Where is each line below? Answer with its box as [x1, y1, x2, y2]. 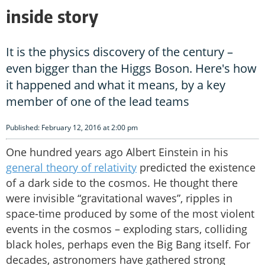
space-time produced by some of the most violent [6, 206, 254, 221]
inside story [6, 9, 98, 28]
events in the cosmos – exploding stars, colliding [6, 222, 247, 237]
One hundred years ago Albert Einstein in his [6, 145, 228, 160]
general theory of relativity [6, 160, 137, 175]
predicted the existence [137, 160, 256, 175]
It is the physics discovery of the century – [6, 44, 233, 60]
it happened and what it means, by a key [6, 77, 225, 93]
